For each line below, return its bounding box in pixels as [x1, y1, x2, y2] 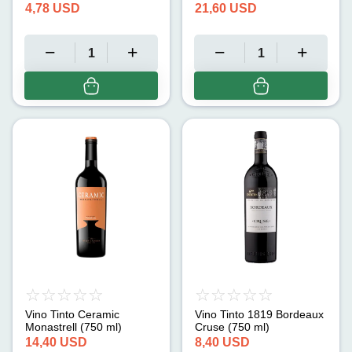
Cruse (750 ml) [195, 320, 269, 333]
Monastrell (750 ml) [25, 320, 122, 333]
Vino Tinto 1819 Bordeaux [195, 307, 324, 321]
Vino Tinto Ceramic [25, 307, 119, 321]
